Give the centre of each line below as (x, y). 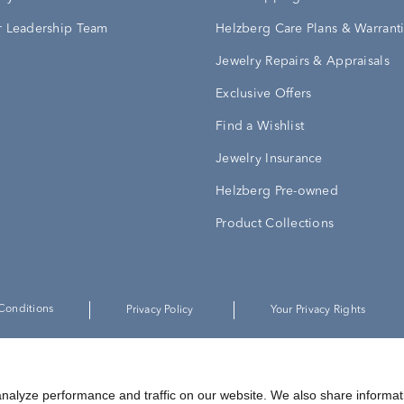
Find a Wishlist (260, 126)
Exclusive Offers (264, 93)
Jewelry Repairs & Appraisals (303, 61)
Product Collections (275, 223)
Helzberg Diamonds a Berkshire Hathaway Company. (219, 353)
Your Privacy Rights (318, 310)
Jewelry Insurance (269, 158)
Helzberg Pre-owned (277, 191)
